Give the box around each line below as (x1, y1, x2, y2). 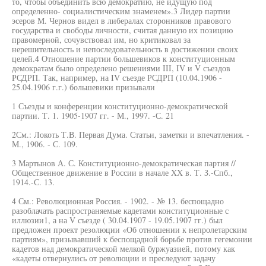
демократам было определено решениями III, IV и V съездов (12, 62, 230, 74)
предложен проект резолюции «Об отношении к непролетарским (12, 224, 247, 235)
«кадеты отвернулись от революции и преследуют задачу (12, 252, 216, 264)
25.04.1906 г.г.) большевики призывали (12, 81, 155, 93)
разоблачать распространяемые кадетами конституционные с (12, 205, 229, 216)
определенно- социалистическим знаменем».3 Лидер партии (12, 5, 230, 17)
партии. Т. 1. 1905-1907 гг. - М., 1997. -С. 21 (12, 110, 174, 121)
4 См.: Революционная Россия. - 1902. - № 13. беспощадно (12, 195, 224, 207)
